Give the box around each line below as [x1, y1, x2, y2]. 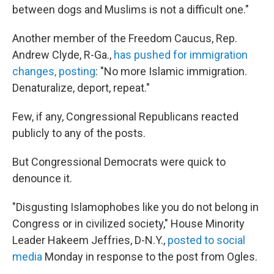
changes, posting [12, 65, 95, 78]
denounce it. [12, 172, 72, 185]
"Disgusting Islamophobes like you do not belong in [12, 201, 259, 213]
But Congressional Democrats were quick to [12, 155, 226, 168]
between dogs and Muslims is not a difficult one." [12, 3, 249, 16]
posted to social [168, 234, 245, 246]
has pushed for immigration [114, 48, 248, 61]
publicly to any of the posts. [12, 127, 146, 139]
